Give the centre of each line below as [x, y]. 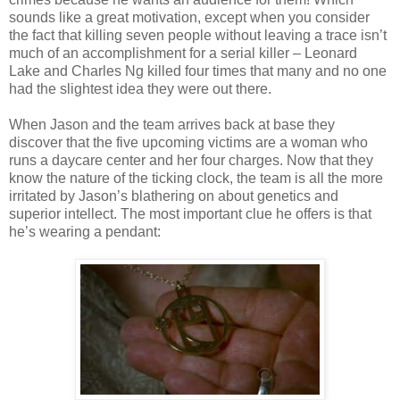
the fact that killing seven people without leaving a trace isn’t [198, 35]
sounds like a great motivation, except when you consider [189, 17]
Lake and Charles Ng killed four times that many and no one [198, 71]
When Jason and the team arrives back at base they [172, 124]
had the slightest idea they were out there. [140, 88]
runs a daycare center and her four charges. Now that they [191, 160]
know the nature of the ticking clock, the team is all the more [196, 178]
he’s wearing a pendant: [85, 231]
